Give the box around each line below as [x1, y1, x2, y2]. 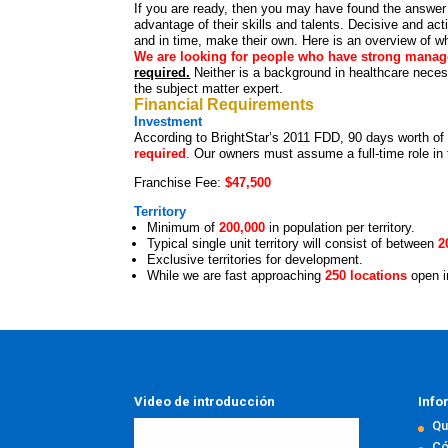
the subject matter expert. [134, 81, 284, 97]
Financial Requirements [134, 96, 315, 114]
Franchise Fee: [134, 175, 226, 191]
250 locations [325, 268, 408, 284]
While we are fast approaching [147, 268, 326, 284]
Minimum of [147, 220, 220, 236]
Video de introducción [134, 393, 276, 409]
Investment [134, 114, 203, 130]
